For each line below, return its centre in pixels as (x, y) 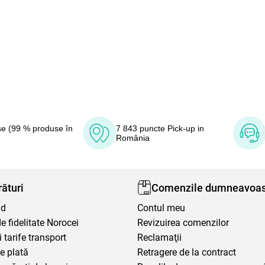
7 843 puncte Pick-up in (160, 128)
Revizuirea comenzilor (183, 223)
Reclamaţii (160, 237)
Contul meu (161, 208)
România (133, 138)
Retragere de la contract (187, 252)
